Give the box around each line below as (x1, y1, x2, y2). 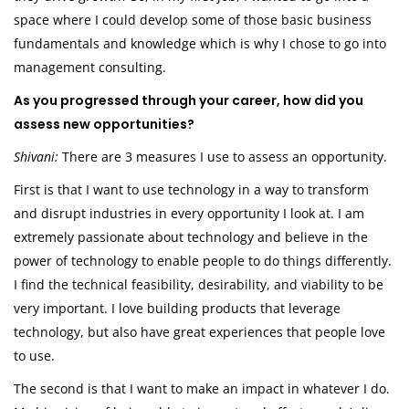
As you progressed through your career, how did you (14, 91, 363, 110)
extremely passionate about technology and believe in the (14, 228, 368, 246)
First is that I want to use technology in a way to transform (14, 181, 369, 199)
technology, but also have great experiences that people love (14, 323, 385, 341)
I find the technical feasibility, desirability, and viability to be (14, 276, 383, 294)
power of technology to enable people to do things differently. (14, 252, 392, 270)
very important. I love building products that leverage (14, 299, 341, 318)
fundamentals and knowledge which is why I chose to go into (14, 35, 386, 53)
